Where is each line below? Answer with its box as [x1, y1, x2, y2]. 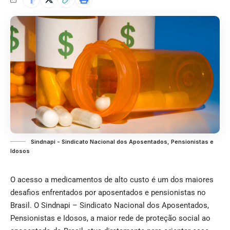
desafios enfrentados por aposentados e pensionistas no [10, 188, 206, 198]
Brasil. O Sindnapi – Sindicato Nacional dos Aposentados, [10, 201, 209, 210]
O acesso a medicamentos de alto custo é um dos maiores [10, 175, 214, 185]
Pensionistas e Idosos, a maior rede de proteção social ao [10, 214, 210, 223]
